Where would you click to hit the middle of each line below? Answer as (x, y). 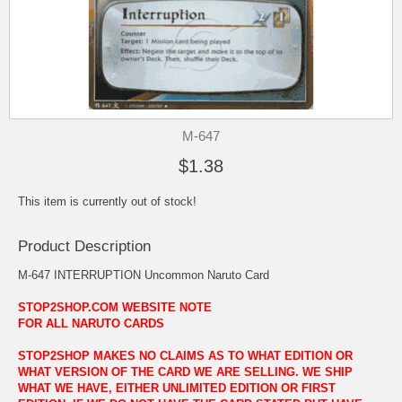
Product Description (84, 247)
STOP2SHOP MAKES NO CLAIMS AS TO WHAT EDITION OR (185, 356)
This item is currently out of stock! (107, 201)
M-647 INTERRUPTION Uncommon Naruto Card (144, 275)
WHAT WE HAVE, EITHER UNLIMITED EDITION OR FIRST (177, 389)
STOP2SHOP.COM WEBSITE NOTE (115, 308)
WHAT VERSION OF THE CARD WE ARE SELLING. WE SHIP (185, 372)
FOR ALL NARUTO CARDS (91, 324)
